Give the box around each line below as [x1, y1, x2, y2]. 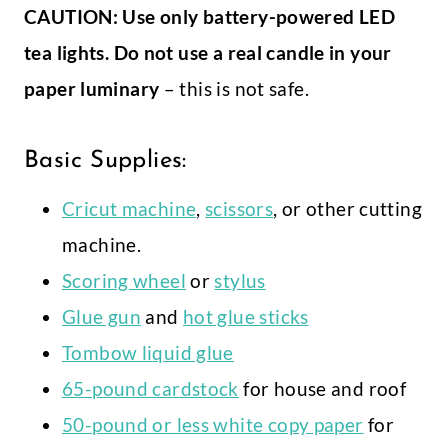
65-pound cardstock [62, 377, 239, 401]
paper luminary [24, 77, 160, 101]
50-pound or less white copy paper [62, 413, 364, 437]
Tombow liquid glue [62, 341, 234, 365]
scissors [205, 197, 274, 221]
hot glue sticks [182, 305, 309, 329]
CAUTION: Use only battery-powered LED [24, 5, 396, 29]
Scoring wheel [62, 269, 186, 293]
